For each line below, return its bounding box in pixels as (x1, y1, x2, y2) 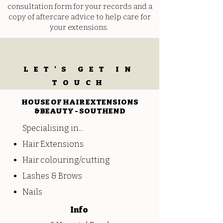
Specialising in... (22, 123, 85, 133)
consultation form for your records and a (7, 2, 152, 11)
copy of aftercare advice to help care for (8, 12, 151, 21)
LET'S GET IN (23, 65, 136, 74)
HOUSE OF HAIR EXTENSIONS (21, 98, 138, 107)
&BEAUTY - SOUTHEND (34, 107, 125, 115)
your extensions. (49, 23, 110, 32)
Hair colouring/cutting (22, 155, 110, 165)
